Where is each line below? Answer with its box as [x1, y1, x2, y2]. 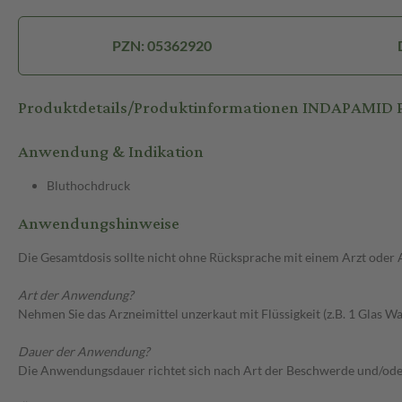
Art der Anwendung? [18, 287, 134, 303]
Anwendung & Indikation [18, 136, 204, 169]
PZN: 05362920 [111, 37, 212, 55]
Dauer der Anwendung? [18, 344, 150, 360]
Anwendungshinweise [18, 208, 179, 240]
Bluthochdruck [47, 178, 130, 194]
